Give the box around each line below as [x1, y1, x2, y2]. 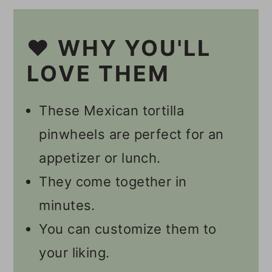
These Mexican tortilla [39, 102, 185, 118]
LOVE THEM [27, 59, 171, 87]
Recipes [46, 24, 98, 41]
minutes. [39, 197, 95, 213]
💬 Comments [46, 81, 135, 98]
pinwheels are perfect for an [39, 126, 224, 142]
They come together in [39, 173, 187, 189]
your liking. [39, 244, 110, 260]
